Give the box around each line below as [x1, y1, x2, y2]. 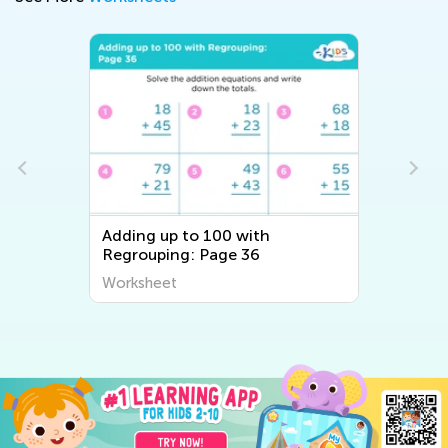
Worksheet [102, 273, 178, 292]
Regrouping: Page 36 [102, 244, 261, 264]
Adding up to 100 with [102, 225, 271, 245]
